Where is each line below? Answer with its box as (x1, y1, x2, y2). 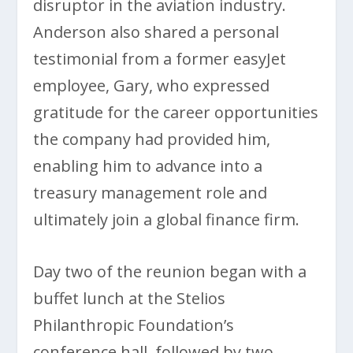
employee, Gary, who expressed (33, 74, 270, 96)
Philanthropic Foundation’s (33, 314, 235, 336)
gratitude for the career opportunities (33, 101, 319, 123)
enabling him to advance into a (33, 154, 263, 176)
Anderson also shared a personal (33, 20, 280, 43)
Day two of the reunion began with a (33, 260, 307, 282)
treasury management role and (33, 181, 268, 203)
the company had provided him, (33, 128, 271, 150)
